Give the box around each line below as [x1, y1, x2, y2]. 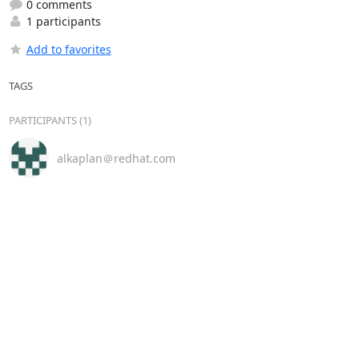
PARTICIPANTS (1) [8, 113, 91, 128]
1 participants [22, 14, 101, 30]
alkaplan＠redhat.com [56, 150, 175, 166]
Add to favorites [26, 42, 111, 58]
